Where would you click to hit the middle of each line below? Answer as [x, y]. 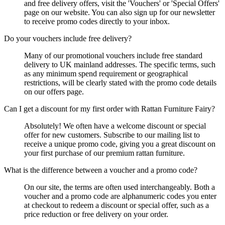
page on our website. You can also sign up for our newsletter [120, 13]
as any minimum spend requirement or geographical [106, 74]
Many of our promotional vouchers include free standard [113, 56]
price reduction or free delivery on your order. [96, 214]
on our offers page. [54, 92]
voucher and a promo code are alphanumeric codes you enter [120, 196]
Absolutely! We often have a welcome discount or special [115, 126]
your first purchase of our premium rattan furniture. [104, 153]
